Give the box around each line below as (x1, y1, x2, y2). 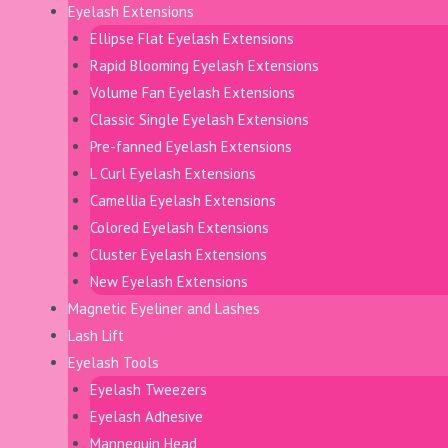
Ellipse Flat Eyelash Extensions (90, 28, 294, 48)
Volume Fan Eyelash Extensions (90, 82, 295, 102)
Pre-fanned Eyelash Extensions (90, 136, 292, 156)
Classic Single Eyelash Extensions (90, 109, 309, 129)
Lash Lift (67, 325, 124, 345)
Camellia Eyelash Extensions (90, 190, 276, 210)
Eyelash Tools (67, 352, 159, 372)
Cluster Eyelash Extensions (90, 244, 267, 264)
